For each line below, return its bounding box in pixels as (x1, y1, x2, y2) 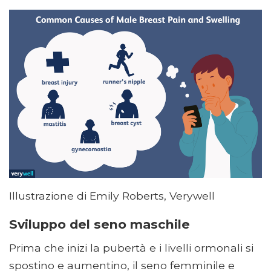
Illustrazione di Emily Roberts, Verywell (9, 189, 215, 203)
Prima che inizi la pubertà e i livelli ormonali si (9, 241, 253, 255)
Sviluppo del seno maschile (9, 217, 190, 232)
